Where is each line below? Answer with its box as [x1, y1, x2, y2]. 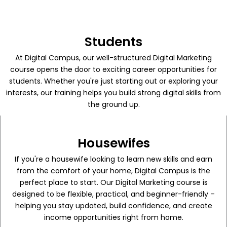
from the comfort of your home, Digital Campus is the [17, 166, 210, 176]
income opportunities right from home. [44, 212, 183, 223]
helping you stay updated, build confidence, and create [15, 201, 212, 211]
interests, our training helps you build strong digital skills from [6, 88, 221, 98]
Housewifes [77, 134, 150, 153]
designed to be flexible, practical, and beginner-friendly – [12, 189, 215, 200]
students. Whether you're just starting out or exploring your [9, 76, 218, 87]
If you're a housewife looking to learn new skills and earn [15, 154, 212, 165]
